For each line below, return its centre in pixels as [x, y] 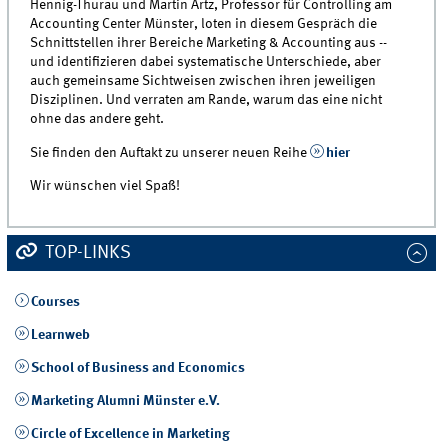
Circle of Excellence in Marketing [130, 434]
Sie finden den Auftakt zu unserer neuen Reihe [170, 152]
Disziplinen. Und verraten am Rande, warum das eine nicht [206, 100]
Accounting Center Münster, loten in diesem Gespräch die [204, 24]
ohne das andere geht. [97, 119]
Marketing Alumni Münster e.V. [125, 401]
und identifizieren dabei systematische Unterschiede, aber [206, 62]
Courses [55, 301]
